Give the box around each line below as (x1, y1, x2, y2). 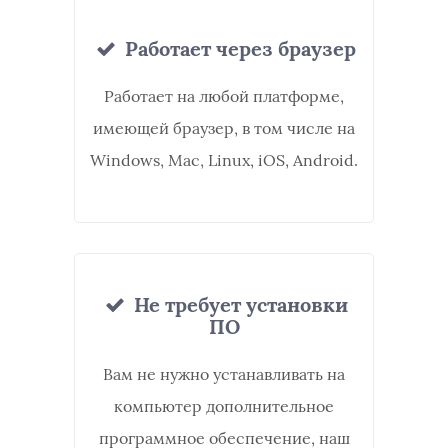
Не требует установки (128, 292, 348, 317)
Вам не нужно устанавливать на (103, 364, 345, 384)
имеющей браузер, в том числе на (93, 118, 355, 138)
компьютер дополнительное (114, 396, 334, 416)
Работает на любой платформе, (104, 86, 344, 106)
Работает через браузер (120, 36, 356, 61)
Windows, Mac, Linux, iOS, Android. (90, 150, 358, 170)
